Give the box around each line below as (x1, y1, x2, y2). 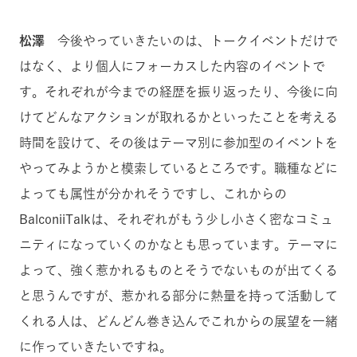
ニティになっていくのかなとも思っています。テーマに (19, 237, 338, 251)
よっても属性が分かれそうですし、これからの (19, 186, 287, 200)
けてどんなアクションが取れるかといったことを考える (19, 110, 338, 124)
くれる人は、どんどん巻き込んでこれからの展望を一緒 (19, 314, 338, 328)
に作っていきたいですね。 (19, 339, 172, 353)
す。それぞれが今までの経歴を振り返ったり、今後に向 (19, 84, 338, 98)
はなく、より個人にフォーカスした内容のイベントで (19, 59, 325, 73)
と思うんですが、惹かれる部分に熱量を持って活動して (19, 288, 338, 302)
